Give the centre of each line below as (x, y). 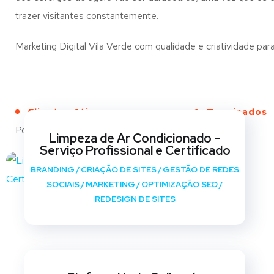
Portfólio (34, 130)
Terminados (237, 112)
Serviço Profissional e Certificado (135, 150)
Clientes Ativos (67, 112)
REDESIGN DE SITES (135, 199)
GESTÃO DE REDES (201, 170)
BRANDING (53, 170)
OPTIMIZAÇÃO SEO (179, 184)
